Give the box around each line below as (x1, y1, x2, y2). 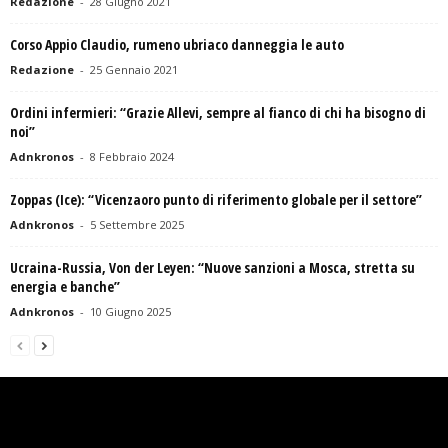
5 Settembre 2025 (90, 217, 184, 233)
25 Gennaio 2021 (90, 62, 178, 78)
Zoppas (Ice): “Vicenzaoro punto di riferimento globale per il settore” (10, 190, 422, 210)
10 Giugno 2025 (90, 304, 171, 320)
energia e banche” (10, 277, 120, 297)
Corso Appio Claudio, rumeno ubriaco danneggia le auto (10, 35, 344, 55)
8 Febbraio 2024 (90, 149, 174, 165)
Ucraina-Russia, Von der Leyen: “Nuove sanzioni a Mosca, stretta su (10, 258, 415, 278)
